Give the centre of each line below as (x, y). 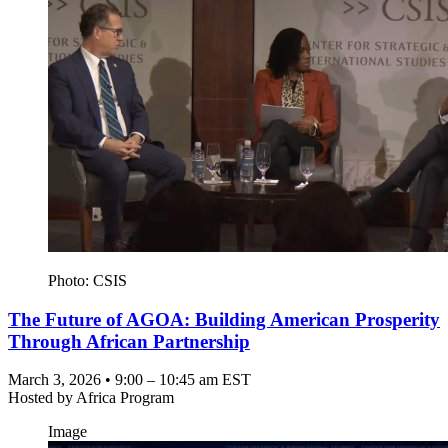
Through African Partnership (129, 341)
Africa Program (125, 398)
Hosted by (42, 398)
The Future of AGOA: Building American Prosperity (224, 319)
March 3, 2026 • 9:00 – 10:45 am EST (129, 380)
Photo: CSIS (87, 281)
